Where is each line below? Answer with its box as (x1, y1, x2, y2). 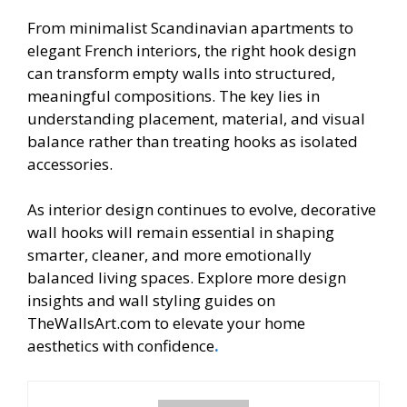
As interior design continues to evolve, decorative (27, 199, 376, 221)
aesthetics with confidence (27, 335, 214, 357)
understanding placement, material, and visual (27, 107, 365, 129)
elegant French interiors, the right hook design (27, 39, 356, 61)
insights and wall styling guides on (27, 290, 275, 312)
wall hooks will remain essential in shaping (27, 222, 334, 243)
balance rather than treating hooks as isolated (27, 130, 358, 152)
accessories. (27, 153, 113, 174)
